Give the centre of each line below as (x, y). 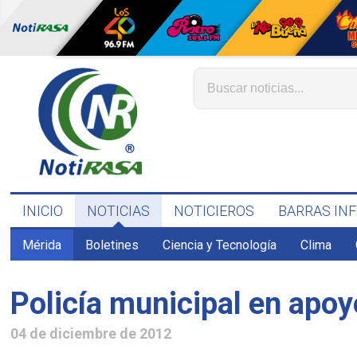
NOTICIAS (119, 211)
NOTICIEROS (214, 211)
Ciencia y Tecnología (220, 245)
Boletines (112, 245)
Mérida (42, 245)
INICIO (43, 211)
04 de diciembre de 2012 (91, 333)
